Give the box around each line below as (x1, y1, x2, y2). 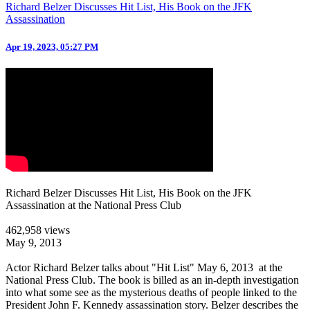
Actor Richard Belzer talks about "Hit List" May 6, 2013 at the (6, 261, 282, 273)
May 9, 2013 (6, 236, 62, 248)
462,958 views (6, 224, 70, 236)
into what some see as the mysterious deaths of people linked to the (6, 286, 297, 298)
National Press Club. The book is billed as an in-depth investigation (6, 273, 299, 286)
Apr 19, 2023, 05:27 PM (6, 41, 98, 52)
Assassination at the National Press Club (6, 199, 181, 211)
